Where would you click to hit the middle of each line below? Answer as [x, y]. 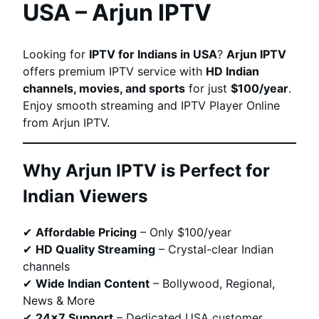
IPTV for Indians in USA [153, 54]
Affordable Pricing [86, 232]
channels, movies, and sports [104, 88]
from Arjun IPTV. [66, 122]
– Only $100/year [184, 232]
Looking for [56, 54]
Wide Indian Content [93, 283]
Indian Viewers [85, 196]
